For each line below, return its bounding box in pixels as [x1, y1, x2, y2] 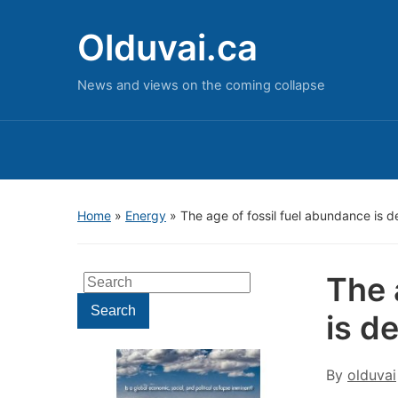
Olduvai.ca [77, 26, 258, 69]
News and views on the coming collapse [77, 77, 325, 93]
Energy [125, 208, 166, 223]
